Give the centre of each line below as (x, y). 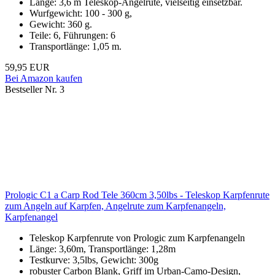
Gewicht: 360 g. (61, 25)
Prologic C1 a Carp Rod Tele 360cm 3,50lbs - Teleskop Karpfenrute (137, 195)
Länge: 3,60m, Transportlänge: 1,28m (103, 249)
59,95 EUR (27, 68)
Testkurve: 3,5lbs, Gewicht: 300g (94, 260)
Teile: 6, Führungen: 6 (72, 36)
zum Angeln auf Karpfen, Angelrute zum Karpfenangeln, (115, 206)
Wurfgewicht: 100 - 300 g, (81, 14)
